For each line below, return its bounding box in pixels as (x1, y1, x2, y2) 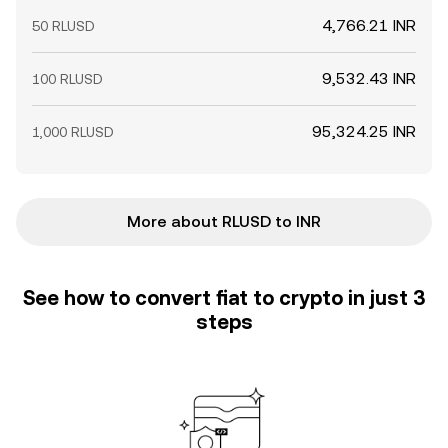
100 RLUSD (32, 71, 103, 87)
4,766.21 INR (322, 16, 416, 35)
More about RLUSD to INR (127, 212, 321, 231)
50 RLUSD (32, 18, 95, 34)
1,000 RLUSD (32, 124, 114, 140)
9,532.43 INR (322, 69, 416, 88)
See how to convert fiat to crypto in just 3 (23, 286, 425, 310)
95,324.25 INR (312, 122, 416, 141)
